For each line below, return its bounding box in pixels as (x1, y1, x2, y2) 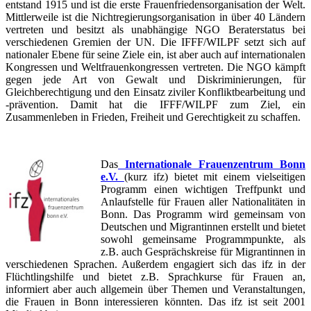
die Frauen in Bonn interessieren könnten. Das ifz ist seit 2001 (6, 296, 305, 308)
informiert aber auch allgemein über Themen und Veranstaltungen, (6, 283, 305, 296)
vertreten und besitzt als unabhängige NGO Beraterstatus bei (6, 24, 305, 36)
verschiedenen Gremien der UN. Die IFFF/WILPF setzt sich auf (6, 36, 305, 49)
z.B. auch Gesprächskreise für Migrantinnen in (101, 246, 305, 258)
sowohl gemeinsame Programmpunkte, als (101, 233, 305, 246)
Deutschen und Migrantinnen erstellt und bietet (101, 221, 305, 233)
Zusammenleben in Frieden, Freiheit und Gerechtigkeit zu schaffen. (6, 111, 301, 124)
